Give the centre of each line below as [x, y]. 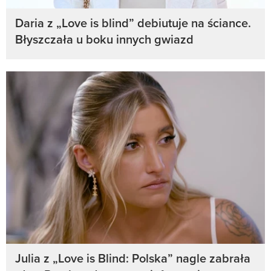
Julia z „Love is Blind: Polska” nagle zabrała [133, 258]
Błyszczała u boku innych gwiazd [104, 39]
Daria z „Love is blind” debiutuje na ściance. [133, 23]
